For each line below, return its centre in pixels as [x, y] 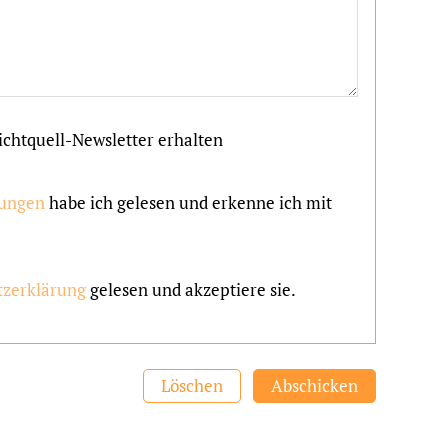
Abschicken [314, 386]
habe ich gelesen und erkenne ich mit [189, 203]
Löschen [191, 386]
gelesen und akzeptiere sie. [191, 289]
